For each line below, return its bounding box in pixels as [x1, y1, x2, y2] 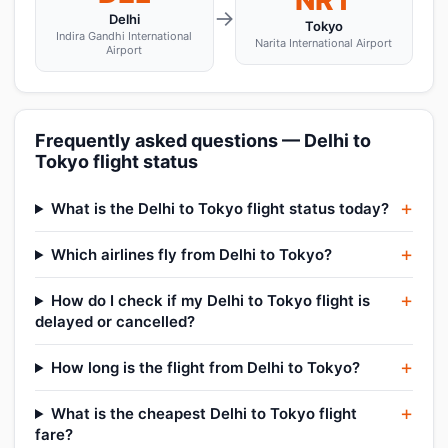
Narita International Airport [255, 36, 393, 50]
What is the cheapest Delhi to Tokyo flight [50, 404, 357, 423]
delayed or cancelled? [35, 312, 195, 331]
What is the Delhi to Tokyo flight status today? [50, 199, 389, 218]
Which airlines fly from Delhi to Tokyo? [50, 245, 332, 264]
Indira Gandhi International [56, 29, 193, 43]
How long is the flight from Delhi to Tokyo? [50, 358, 360, 377]
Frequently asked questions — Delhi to [35, 130, 371, 151]
